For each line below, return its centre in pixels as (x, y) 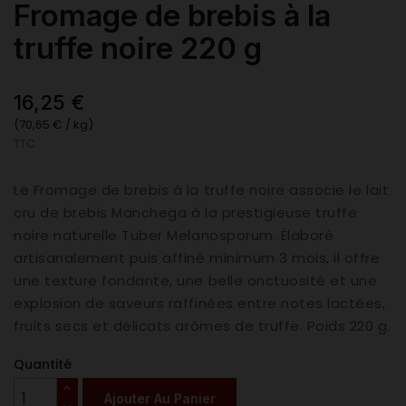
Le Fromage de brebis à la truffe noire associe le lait (202, 190)
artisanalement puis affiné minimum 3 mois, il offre (197, 258)
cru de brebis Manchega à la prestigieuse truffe (186, 213)
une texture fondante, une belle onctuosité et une (196, 281)
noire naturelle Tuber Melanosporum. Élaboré (174, 236)
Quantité (43, 365)
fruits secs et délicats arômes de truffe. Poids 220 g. (203, 326)
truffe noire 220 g (138, 48)
